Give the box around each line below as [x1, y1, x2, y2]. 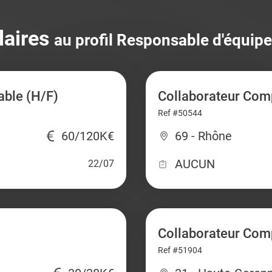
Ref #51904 [158, 245, 202, 255]
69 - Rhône [175, 129, 232, 143]
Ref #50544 [158, 108, 202, 118]
